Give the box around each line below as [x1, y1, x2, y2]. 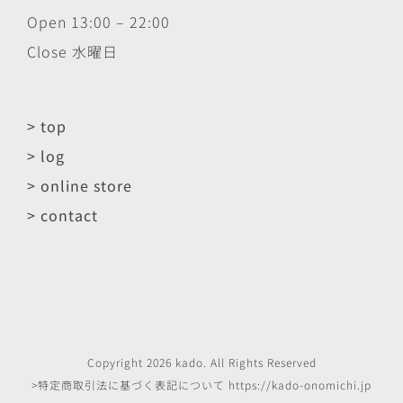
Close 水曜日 [27, 40, 118, 63]
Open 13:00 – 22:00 [27, 11, 170, 33]
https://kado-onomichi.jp [228, 377, 372, 393]
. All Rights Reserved [202, 354, 317, 371]
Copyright [86, 354, 147, 371]
